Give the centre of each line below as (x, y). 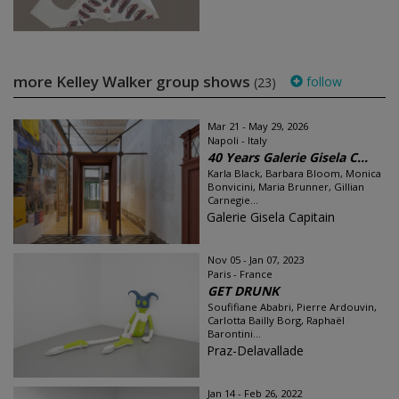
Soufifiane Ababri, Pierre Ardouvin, (292, 307)
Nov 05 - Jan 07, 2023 (256, 260)
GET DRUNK (243, 291)
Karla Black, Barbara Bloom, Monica (294, 174)
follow (322, 82)
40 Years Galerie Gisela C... (288, 158)
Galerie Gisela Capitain (271, 217)
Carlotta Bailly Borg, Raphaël (276, 321)
